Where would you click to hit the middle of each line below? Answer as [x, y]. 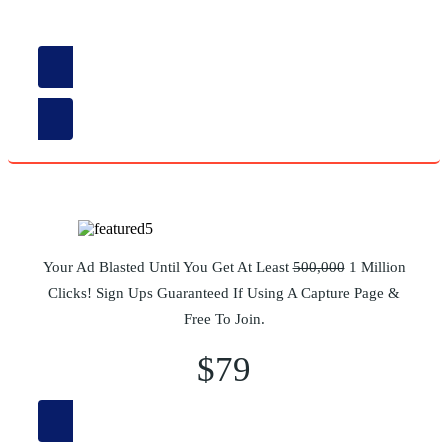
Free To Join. [224, 319]
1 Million [375, 267]
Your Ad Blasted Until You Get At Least [167, 267]
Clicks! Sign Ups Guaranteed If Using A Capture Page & [224, 293]
